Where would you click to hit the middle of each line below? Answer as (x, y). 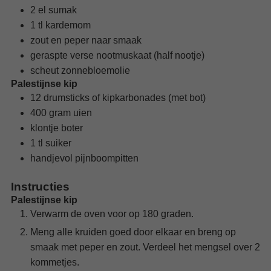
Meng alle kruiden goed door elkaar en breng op (133, 232)
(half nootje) (179, 55)
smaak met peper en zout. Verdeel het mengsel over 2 (145, 247)
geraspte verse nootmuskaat (91, 55)
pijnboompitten (107, 158)
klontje (44, 128)
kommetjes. (55, 262)
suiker (58, 143)
